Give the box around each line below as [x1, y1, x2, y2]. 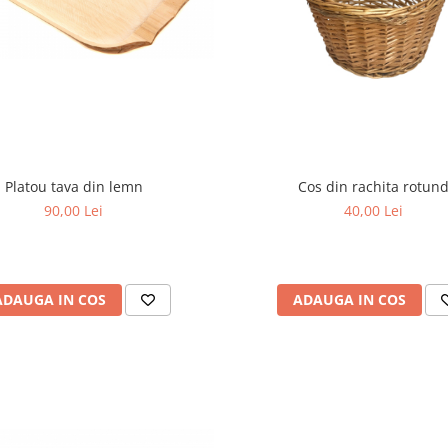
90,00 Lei [44, 200, 104, 220]
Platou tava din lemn [4, 176, 143, 196]
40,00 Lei [344, 200, 404, 220]
